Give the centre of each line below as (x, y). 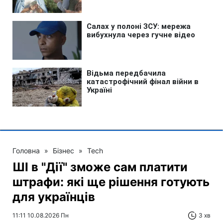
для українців (54, 197)
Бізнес (63, 150)
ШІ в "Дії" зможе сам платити (100, 167)
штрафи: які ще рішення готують (111, 182)
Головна (26, 150)
